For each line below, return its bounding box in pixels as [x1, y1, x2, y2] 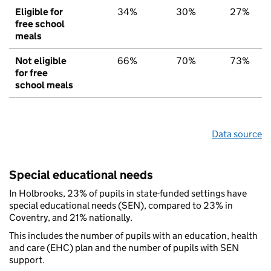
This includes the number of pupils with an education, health [9, 230, 258, 242]
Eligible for [15, 6, 63, 18]
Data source [212, 128, 262, 140]
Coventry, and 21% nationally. [9, 212, 132, 224]
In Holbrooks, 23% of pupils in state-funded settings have [9, 188, 247, 200]
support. [9, 254, 45, 266]
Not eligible [15, 55, 67, 67]
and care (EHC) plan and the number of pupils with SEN [9, 242, 239, 254]
